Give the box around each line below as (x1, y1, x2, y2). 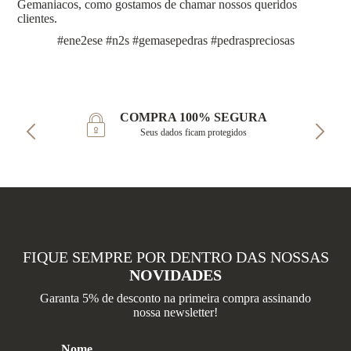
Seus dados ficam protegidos (140, 127, 248, 139)
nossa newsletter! (132, 305, 218, 319)
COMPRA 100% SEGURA (120, 110, 268, 125)
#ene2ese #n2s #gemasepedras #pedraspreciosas (56, 34, 295, 48)
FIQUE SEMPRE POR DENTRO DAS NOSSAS (22, 248, 329, 266)
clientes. (17, 12, 58, 26)
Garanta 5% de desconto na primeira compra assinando (39, 291, 311, 305)
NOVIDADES (129, 266, 222, 284)
